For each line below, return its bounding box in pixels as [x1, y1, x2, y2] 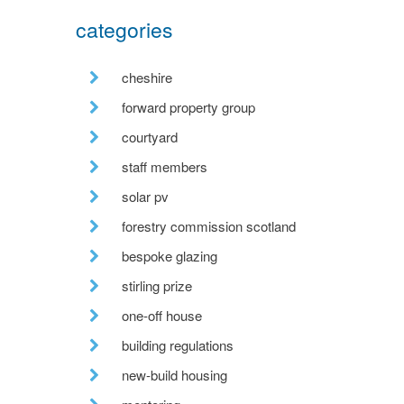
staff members [121, 156, 207, 176]
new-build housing [121, 364, 227, 384]
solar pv [121, 186, 169, 206]
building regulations [121, 335, 234, 354]
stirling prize [121, 275, 192, 295]
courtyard [121, 126, 178, 146]
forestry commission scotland [121, 216, 296, 235]
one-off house [121, 305, 202, 325]
